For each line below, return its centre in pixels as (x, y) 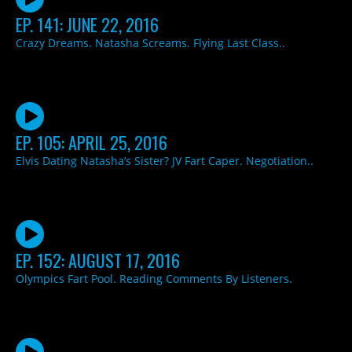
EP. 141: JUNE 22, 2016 (87, 24)
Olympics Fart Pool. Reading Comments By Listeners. (154, 278)
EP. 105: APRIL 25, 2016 (92, 142)
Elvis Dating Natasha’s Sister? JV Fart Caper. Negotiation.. (165, 160)
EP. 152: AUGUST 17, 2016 (98, 260)
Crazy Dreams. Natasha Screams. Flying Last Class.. (150, 42)
